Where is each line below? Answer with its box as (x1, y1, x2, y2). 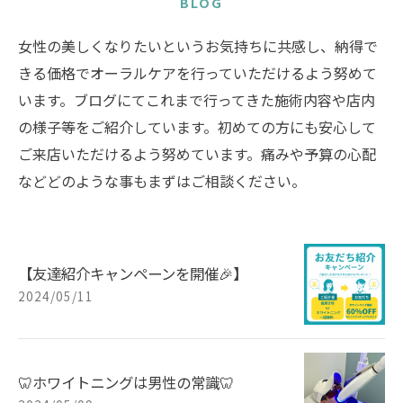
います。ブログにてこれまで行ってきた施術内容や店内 (18, 89, 375, 111)
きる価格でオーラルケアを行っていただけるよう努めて (18, 62, 377, 84)
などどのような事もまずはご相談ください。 (18, 170, 306, 192)
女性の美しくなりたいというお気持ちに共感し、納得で (18, 35, 378, 57)
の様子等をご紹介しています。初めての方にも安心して (18, 116, 376, 138)
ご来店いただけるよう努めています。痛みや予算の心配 (18, 143, 376, 165)
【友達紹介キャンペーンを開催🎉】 (18, 262, 247, 284)
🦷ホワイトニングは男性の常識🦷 (18, 371, 234, 393)
